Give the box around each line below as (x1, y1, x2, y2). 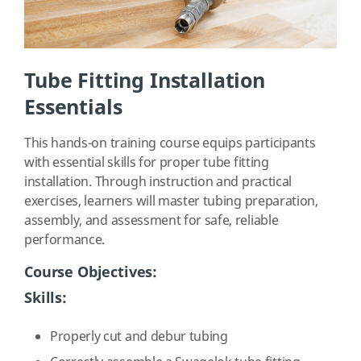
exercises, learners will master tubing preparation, (24, 191, 318, 211)
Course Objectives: (24, 261, 158, 283)
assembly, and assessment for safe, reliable (24, 210, 279, 230)
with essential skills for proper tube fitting (24, 152, 269, 172)
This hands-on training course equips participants (24, 133, 316, 153)
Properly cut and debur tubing (50, 326, 228, 346)
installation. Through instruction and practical (24, 172, 292, 192)
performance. (24, 230, 108, 250)
